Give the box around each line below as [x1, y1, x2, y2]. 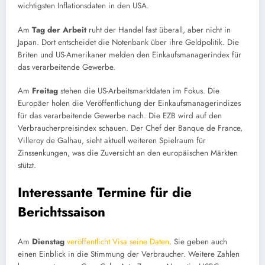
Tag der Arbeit [32, 24, 89, 35]
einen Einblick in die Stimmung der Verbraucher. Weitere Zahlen [18, 248, 240, 260]
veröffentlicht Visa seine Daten [67, 235, 169, 247]
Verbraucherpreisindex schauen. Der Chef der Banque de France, [18, 122, 243, 134]
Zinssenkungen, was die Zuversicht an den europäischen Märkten [18, 147, 238, 159]
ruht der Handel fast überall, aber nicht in [89, 24, 231, 35]
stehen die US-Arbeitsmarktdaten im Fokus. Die [60, 85, 219, 96]
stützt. [18, 159, 38, 171]
